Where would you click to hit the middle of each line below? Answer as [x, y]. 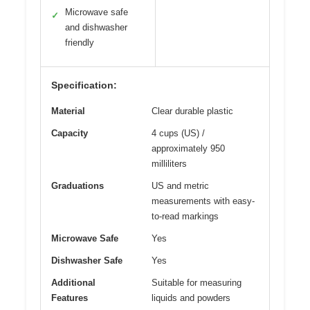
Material [68, 111]
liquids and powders [191, 298]
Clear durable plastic [192, 111]
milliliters [169, 163]
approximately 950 [188, 148]
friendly [80, 42]
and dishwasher [96, 27]
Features [70, 298]
